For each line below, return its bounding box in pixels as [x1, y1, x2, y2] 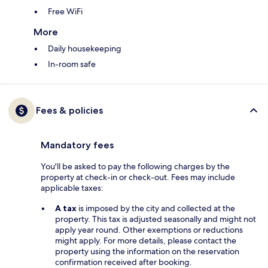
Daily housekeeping [48, 43, 121, 54]
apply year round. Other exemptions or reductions [55, 224, 243, 236]
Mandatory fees [41, 139, 114, 151]
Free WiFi [48, 6, 83, 17]
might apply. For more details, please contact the [55, 235, 236, 246]
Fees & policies [36, 105, 103, 117]
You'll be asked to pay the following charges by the [41, 161, 230, 172]
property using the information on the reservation [55, 246, 239, 257]
